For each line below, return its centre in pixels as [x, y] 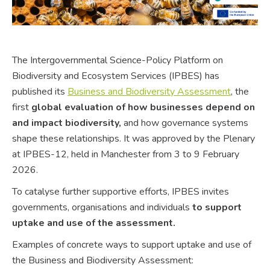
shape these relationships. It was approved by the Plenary [133, 138]
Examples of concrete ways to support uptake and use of [132, 244]
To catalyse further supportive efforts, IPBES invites [121, 191]
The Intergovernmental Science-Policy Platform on [118, 60]
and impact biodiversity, [67, 123]
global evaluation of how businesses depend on [143, 107]
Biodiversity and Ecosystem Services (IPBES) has [116, 76]
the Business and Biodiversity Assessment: [103, 260]
